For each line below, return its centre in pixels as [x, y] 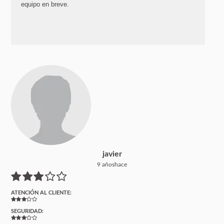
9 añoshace [112, 164]
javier [112, 154]
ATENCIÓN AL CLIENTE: [41, 192]
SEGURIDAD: [27, 211]
